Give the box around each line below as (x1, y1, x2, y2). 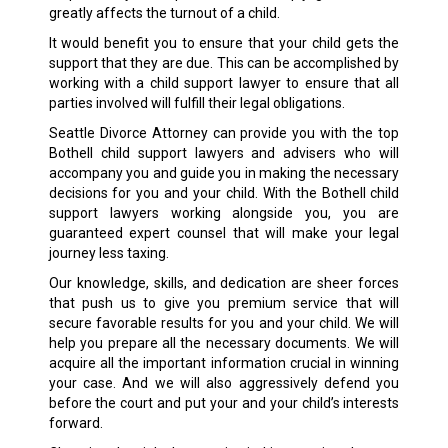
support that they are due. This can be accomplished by (48, 54, 400, 71)
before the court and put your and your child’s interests (48, 394, 400, 411)
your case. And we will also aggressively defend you (48, 374, 400, 391)
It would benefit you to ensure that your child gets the (48, 34, 400, 51)
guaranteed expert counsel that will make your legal (48, 224, 400, 241)
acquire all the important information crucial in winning (48, 354, 400, 371)
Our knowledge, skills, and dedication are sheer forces (48, 274, 400, 291)
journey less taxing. (48, 244, 169, 261)
